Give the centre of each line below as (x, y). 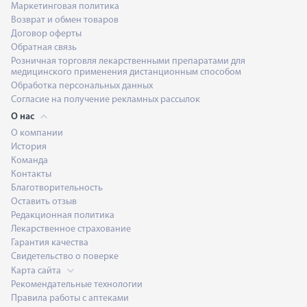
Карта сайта (37, 271)
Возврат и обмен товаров (65, 20)
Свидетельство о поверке (65, 256)
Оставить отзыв (44, 201)
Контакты (31, 174)
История (29, 147)
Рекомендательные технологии (77, 284)
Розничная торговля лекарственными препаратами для (128, 61)
